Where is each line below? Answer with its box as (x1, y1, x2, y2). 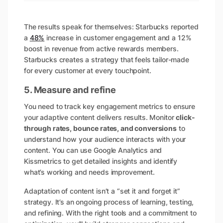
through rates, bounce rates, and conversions (24, 124, 177, 133)
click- (176, 113, 195, 122)
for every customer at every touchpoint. (24, 66, 151, 75)
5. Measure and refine (24, 85, 116, 96)
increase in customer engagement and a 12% (44, 33, 192, 42)
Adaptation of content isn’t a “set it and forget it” (24, 187, 180, 196)
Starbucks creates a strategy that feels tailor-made (24, 55, 189, 64)
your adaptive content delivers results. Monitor (24, 113, 176, 122)
